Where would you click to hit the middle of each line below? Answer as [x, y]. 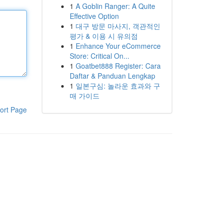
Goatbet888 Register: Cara [118, 66]
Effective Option [94, 16]
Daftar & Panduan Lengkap [112, 76]
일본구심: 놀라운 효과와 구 [118, 86]
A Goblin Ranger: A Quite [115, 6]
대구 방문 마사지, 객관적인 [118, 26]
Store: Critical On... [99, 56]
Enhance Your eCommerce [118, 46]
